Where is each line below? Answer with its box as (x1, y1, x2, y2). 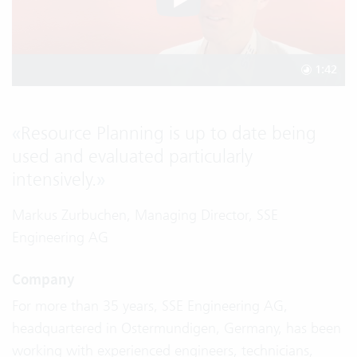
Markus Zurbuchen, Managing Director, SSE (12, 205, 278, 224)
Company (12, 269, 74, 290)
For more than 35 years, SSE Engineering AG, (12, 296, 288, 316)
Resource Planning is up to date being (21, 121, 316, 144)
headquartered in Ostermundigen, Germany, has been (12, 319, 341, 338)
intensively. (12, 167, 96, 190)
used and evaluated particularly (12, 144, 253, 167)
